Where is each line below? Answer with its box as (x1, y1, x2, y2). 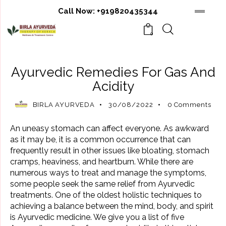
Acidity (92, 79, 134, 94)
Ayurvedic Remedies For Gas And (11, 65, 215, 80)
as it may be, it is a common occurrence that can (10, 135, 191, 145)
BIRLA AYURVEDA (32, 100, 95, 108)
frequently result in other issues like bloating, (10, 146, 176, 156)
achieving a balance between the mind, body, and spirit (10, 201, 213, 211)
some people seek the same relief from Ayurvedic (10, 179, 195, 189)
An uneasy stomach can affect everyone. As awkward (10, 124, 209, 134)
